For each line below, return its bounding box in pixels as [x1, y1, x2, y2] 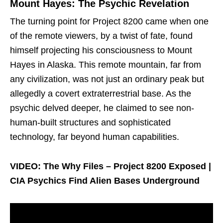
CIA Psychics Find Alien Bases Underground [10, 175, 200, 186]
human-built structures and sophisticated [10, 117, 171, 127]
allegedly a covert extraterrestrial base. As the [10, 88, 191, 99]
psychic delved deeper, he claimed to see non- [10, 103, 194, 113]
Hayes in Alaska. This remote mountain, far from [10, 59, 201, 70]
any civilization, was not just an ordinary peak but [10, 74, 204, 84]
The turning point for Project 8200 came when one [10, 16, 209, 26]
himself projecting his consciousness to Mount [10, 45, 192, 55]
